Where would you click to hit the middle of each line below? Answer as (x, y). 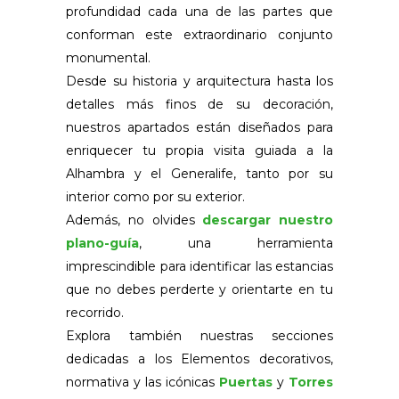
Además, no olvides (134, 220)
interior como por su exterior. (155, 196)
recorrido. (95, 312)
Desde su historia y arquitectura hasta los (199, 81)
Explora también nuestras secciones (199, 335)
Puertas (246, 382)
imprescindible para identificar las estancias (199, 266)
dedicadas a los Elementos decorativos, (199, 358)
